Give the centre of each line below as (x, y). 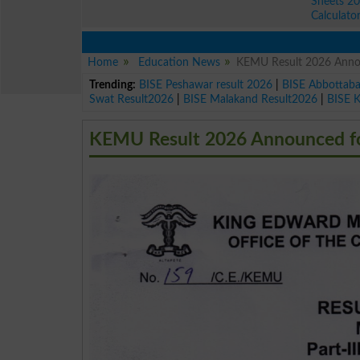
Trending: (113, 84)
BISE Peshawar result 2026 (206, 84)
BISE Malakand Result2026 (251, 99)
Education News (179, 62)
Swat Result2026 (132, 99)
